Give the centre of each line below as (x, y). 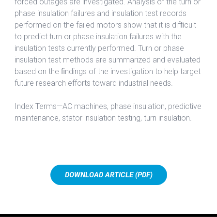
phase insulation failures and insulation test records (101, 13)
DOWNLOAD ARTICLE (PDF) (108, 175)
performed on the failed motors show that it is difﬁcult (105, 25)
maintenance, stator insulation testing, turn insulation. (103, 118)
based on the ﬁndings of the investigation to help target (108, 71)
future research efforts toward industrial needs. (94, 83)
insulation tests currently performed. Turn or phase (99, 48)
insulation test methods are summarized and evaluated (108, 60)
